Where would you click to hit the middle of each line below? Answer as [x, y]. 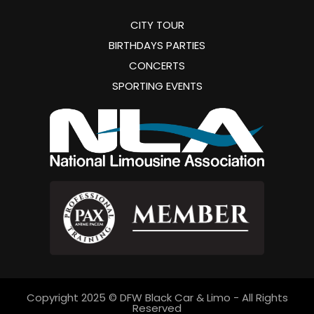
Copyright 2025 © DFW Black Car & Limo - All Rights [157, 298]
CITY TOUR [157, 25]
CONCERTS [157, 65]
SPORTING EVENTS [157, 86]
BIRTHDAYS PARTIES [157, 45]
